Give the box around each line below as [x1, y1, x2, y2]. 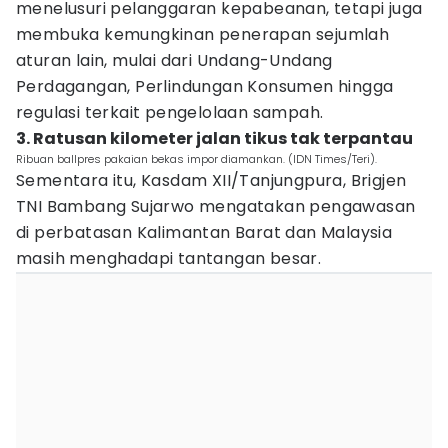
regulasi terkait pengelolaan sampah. [16, 101, 324, 124]
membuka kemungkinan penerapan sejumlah [16, 23, 390, 46]
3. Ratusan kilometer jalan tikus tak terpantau [16, 127, 413, 150]
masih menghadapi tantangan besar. [16, 247, 322, 270]
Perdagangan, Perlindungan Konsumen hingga [16, 75, 394, 98]
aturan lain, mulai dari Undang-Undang [16, 49, 333, 72]
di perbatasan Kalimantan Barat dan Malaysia [16, 221, 393, 244]
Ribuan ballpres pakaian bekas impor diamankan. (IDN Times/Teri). [16, 151, 377, 167]
